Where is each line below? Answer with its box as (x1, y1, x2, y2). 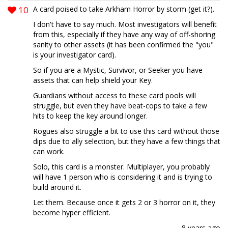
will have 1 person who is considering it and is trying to (33, 172, 212, 182)
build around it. (33, 182, 81, 192)
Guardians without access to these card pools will (33, 90, 196, 100)
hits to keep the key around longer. (33, 110, 148, 121)
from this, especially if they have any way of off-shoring (33, 29, 215, 39)
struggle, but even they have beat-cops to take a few (33, 100, 207, 110)
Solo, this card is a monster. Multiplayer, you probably (33, 161, 210, 172)
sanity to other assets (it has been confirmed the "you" (33, 39, 214, 49)
